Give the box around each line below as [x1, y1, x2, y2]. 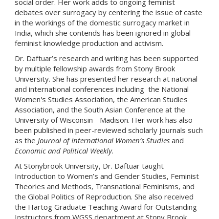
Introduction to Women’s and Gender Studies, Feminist [15, 171, 199, 181]
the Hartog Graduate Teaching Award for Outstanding [15, 202, 197, 212]
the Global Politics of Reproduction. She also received [15, 192, 194, 201]
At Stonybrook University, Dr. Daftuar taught [15, 161, 164, 171]
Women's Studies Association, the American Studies [15, 94, 188, 104]
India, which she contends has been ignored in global [15, 28, 191, 38]
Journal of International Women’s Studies [38, 135, 172, 145]
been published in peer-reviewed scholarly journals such [15, 125, 203, 135]
